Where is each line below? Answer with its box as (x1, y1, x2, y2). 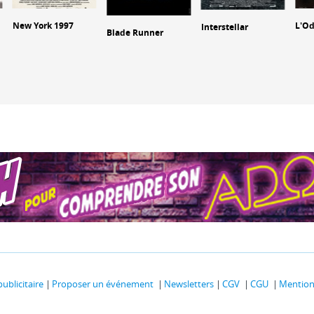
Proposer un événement (52, 278, 153, 291)
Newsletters (164, 278, 214, 291)
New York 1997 (12, 19, 74, 32)
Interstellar (200, 20, 248, 33)
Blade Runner (107, 26, 164, 39)
